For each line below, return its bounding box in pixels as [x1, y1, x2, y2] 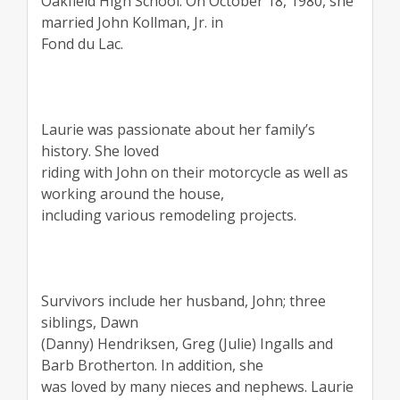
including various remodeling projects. [41, 205, 296, 226]
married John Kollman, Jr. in [41, 12, 223, 33]
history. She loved [41, 141, 159, 162]
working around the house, [41, 184, 224, 204]
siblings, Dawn [41, 312, 138, 333]
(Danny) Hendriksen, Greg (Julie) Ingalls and [41, 334, 333, 354]
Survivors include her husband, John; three [41, 291, 326, 312]
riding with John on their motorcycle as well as [41, 162, 348, 183]
